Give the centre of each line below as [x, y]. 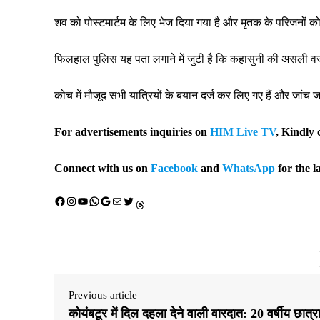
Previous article [103, 295]
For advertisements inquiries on [132, 132]
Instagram [69, 200]
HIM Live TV [243, 132]
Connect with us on [102, 169]
